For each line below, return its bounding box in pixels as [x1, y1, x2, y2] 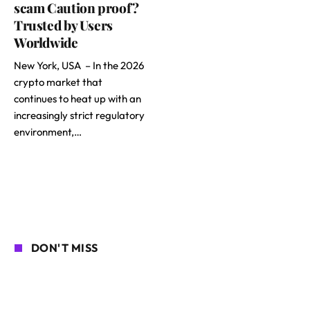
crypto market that [14, 75, 102, 89]
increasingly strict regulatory [14, 109, 145, 122]
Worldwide [14, 33, 78, 52]
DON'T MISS [31, 241, 98, 255]
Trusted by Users [14, 16, 113, 35]
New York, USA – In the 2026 [14, 59, 144, 73]
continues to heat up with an [14, 92, 141, 106]
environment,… [14, 125, 82, 139]
